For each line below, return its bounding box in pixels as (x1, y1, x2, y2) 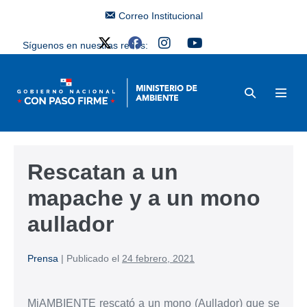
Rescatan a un (27, 159, 178, 184)
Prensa (27, 252, 58, 264)
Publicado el (66, 252, 119, 264)
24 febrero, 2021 (122, 252, 195, 264)
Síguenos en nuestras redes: (22, 40, 148, 51)
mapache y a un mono (27, 185, 260, 210)
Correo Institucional (119, 10, 204, 21)
